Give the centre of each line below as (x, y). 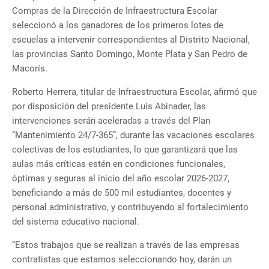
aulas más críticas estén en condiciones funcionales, (119, 164)
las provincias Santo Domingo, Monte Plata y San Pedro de (130, 54)
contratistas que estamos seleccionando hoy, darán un (122, 260)
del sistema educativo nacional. (76, 222)
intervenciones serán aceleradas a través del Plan (111, 121)
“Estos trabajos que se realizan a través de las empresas (126, 245)
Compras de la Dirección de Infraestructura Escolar (115, 11)
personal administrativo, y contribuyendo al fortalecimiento (130, 207)
